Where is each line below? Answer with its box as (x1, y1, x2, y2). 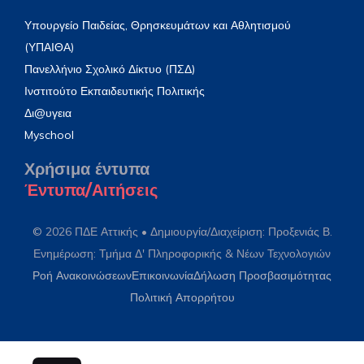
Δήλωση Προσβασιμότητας (193, 267, 331, 283)
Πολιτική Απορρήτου (129, 289, 235, 305)
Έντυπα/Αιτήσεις (24, 180, 158, 200)
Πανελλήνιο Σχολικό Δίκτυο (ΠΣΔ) (24, 61, 195, 76)
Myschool (24, 127, 74, 142)
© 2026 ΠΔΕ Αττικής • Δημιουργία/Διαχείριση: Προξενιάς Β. (32, 223, 332, 239)
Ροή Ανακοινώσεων (32, 267, 132, 283)
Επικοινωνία (132, 267, 193, 283)
